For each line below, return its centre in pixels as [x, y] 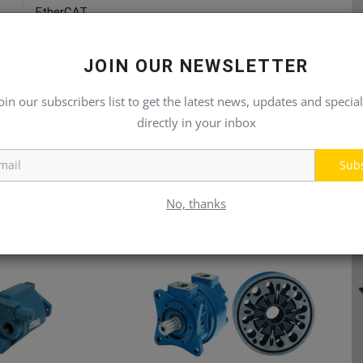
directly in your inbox [196, 122]
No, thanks [196, 203]
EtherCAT [62, 12]
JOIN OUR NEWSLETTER [196, 66]
